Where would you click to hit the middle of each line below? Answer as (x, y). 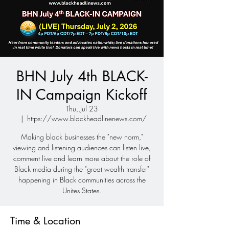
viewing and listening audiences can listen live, (82, 148)
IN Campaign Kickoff (82, 95)
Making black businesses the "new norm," (82, 137)
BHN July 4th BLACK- (82, 76)
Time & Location (45, 221)
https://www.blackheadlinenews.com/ (87, 119)
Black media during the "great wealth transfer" (82, 169)
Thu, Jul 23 (82, 109)
